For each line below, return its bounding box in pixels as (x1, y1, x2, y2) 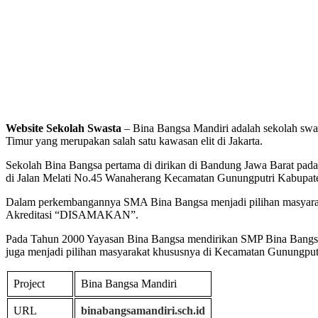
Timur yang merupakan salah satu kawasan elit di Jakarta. (6, 134, 263, 147)
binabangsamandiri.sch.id (81, 304, 205, 317)
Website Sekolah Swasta (6, 121, 121, 134)
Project (13, 277, 45, 290)
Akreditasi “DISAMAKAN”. (6, 208, 138, 221)
